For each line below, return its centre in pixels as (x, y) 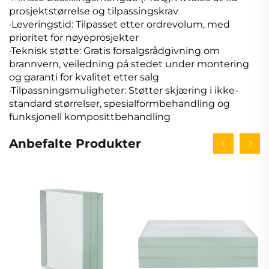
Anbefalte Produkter (75, 144)
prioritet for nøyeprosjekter (74, 38)
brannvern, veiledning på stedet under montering (129, 64)
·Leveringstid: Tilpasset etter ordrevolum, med (119, 25)
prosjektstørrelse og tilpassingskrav (94, 11)
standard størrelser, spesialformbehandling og (119, 104)
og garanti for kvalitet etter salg (84, 77)
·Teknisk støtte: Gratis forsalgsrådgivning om (114, 51)
